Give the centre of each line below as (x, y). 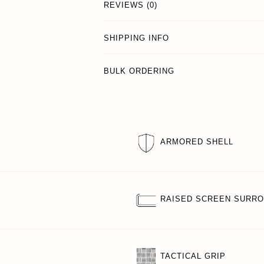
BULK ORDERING (139, 71)
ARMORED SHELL (197, 141)
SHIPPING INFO (136, 38)
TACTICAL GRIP (193, 256)
